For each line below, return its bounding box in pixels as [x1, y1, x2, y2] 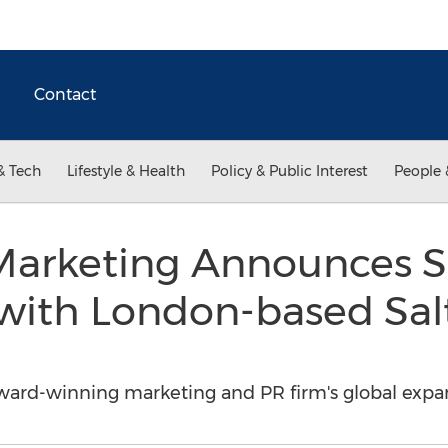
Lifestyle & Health [67, 162, 185, 180]
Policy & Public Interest [211, 162, 368, 180]
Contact [34, 85, 96, 104]
